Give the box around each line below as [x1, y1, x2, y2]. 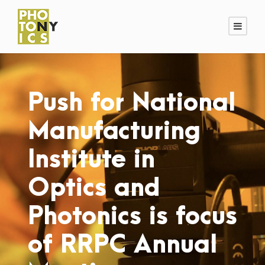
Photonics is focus [28, 203, 237, 230]
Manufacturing [28, 118, 201, 145]
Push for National [28, 89, 235, 117]
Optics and [28, 174, 160, 202]
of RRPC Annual [28, 231, 217, 258]
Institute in [28, 146, 155, 173]
